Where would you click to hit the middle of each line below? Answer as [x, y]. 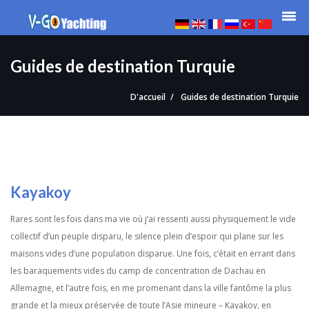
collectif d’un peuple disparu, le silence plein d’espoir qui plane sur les [147, 237]
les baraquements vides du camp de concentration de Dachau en [138, 271]
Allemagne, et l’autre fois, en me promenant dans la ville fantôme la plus [151, 288]
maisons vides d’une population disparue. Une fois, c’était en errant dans [153, 254]
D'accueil [148, 97]
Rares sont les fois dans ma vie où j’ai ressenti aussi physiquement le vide [153, 219]
